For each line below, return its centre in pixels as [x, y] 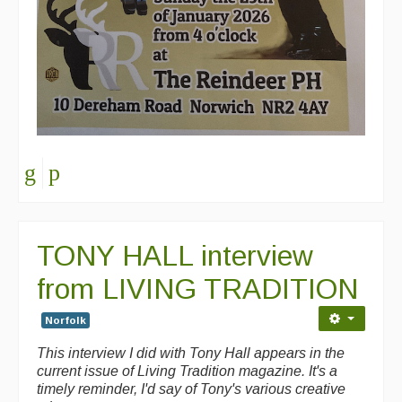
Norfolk [66, 320]
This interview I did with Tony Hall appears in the [191, 353]
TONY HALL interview [175, 255]
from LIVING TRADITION [197, 288]
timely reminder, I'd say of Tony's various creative [191, 389]
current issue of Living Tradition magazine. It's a [187, 371]
